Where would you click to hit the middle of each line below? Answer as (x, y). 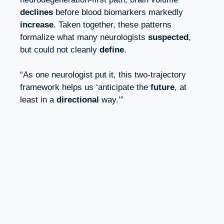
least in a (38, 100)
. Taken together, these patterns (112, 24)
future (162, 87)
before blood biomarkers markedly (118, 12)
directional (78, 100)
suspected (168, 37)
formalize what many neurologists (84, 37)
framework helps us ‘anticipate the (85, 87)
